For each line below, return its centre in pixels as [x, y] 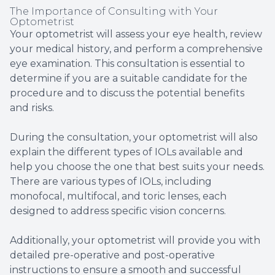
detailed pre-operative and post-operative [112, 255]
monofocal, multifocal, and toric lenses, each [118, 196]
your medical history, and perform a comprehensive [136, 49]
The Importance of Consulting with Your [114, 12]
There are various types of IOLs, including [111, 182]
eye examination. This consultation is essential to [127, 64]
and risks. [32, 108]
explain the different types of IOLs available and [126, 152]
